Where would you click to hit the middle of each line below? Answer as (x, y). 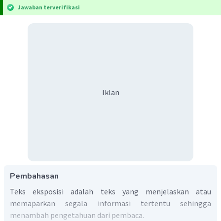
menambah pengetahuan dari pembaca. (77, 215)
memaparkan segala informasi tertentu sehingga (110, 203)
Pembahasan (34, 176)
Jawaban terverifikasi (49, 7)
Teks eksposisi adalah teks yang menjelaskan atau (110, 191)
